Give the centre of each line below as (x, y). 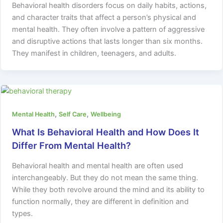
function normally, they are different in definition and (101, 201)
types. (23, 213)
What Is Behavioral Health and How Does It (106, 132)
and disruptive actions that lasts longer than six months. (108, 41)
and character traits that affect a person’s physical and (104, 17)
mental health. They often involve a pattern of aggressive (109, 29)
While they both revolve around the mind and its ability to (109, 189)
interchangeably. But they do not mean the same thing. (105, 177)
